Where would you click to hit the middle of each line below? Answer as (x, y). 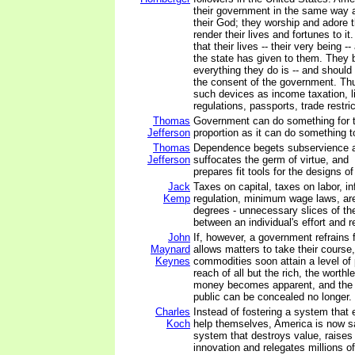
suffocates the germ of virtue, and (271, 160)
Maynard (170, 249)
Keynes (173, 261)
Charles (173, 312)
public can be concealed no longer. (273, 297)
